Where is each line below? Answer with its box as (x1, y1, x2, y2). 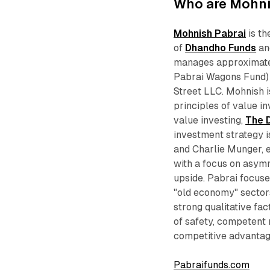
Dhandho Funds (185, 42, 257, 54)
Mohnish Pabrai (174, 27, 246, 39)
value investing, (174, 114, 246, 126)
